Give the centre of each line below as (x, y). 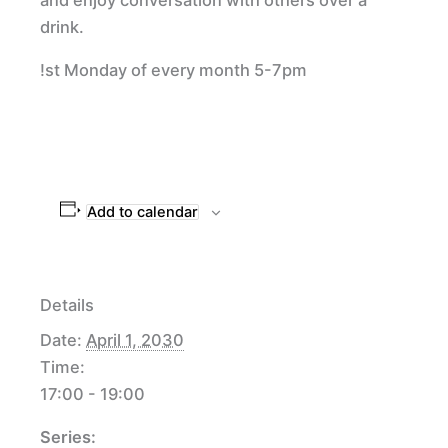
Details (67, 304)
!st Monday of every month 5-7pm (173, 69)
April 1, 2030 (135, 339)
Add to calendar (142, 211)
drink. (62, 26)
